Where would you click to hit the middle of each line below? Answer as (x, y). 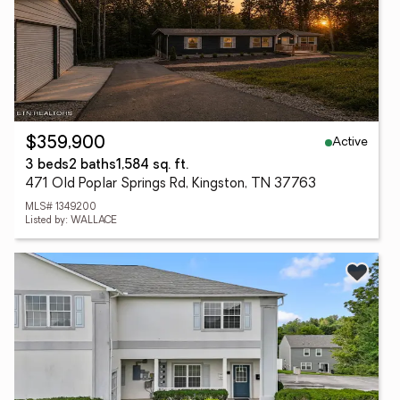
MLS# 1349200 (61, 208)
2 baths (92, 166)
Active (350, 142)
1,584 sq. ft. (152, 166)
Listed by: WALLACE (71, 221)
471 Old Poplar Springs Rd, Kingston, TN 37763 (171, 184)
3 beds (47, 166)
